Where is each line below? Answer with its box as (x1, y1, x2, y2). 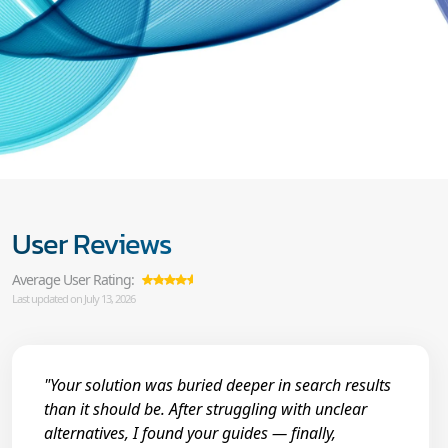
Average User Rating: (12, 269, 134, 289)
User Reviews (12, 221, 171, 265)
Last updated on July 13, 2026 (12, 290, 135, 306)
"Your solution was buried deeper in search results (44, 373, 391, 396)
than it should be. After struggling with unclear (44, 397, 367, 420)
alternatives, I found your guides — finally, (44, 421, 336, 444)
